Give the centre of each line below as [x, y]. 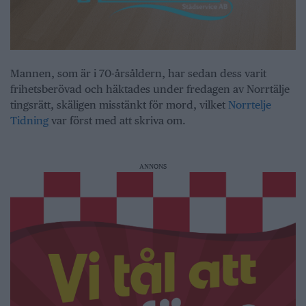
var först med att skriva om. [117, 120]
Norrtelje [250, 105]
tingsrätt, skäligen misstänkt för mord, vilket [119, 105]
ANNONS [153, 166]
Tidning [29, 120]
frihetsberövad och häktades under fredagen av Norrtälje [150, 89]
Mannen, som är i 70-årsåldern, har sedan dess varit [138, 73]
